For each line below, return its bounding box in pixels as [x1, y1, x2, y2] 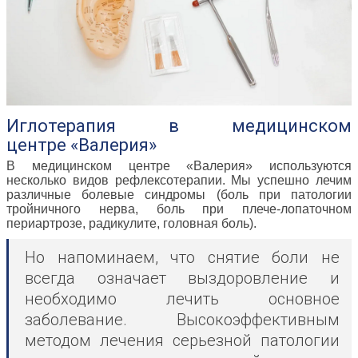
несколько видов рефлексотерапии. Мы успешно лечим [6, 173, 352, 188]
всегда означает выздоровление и [25, 268, 340, 288]
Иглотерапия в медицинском [6, 116, 352, 137]
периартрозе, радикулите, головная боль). [6, 217, 257, 231]
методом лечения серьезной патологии [25, 331, 340, 351]
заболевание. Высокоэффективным [25, 310, 340, 330]
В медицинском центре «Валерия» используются [6, 159, 352, 173]
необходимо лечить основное [25, 289, 340, 309]
